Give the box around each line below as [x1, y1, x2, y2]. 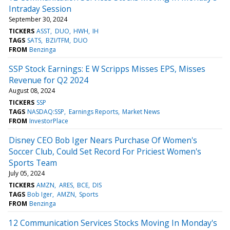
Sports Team [9, 157, 57, 168]
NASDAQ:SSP [27, 107, 65, 116]
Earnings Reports [68, 107, 118, 116]
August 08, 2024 [9, 86, 55, 95]
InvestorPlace [29, 116, 69, 125]
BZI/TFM [45, 35, 69, 45]
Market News [122, 107, 160, 116]
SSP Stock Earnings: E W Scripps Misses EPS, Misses [9, 63, 205, 74]
